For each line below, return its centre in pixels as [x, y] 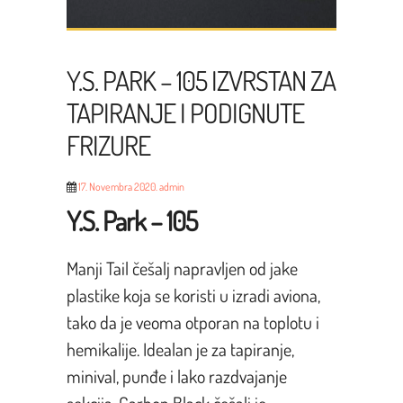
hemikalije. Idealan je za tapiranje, [180, 349]
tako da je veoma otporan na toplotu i [193, 322]
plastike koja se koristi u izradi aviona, [193, 295]
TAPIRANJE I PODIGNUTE [185, 112]
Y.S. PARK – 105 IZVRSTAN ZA [201, 80]
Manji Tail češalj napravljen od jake [182, 268]
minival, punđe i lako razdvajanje [176, 376]
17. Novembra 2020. [117, 186]
